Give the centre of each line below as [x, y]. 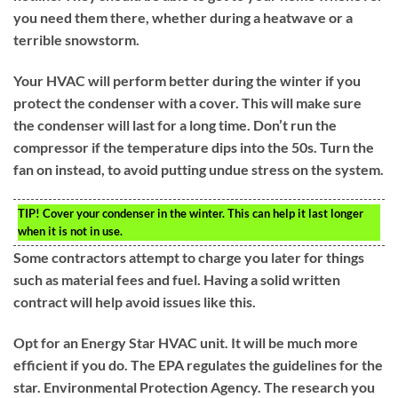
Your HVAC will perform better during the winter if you [187, 80]
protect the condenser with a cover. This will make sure [187, 102]
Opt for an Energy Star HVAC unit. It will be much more [186, 342]
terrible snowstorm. [76, 40]
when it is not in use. [70, 231]
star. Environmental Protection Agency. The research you [194, 386]
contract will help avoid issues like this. [135, 301]
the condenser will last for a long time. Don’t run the [175, 124]
